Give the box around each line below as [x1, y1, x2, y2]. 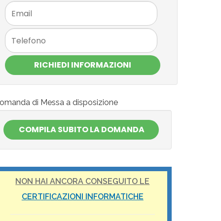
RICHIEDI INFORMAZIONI [34, 59, 131, 71]
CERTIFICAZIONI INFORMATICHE [21, 192, 144, 202]
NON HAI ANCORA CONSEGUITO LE [15, 177, 150, 186]
